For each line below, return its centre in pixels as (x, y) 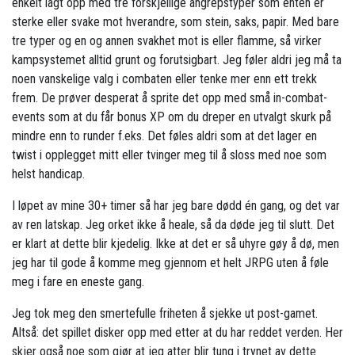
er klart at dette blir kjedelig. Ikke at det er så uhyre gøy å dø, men (176, 244)
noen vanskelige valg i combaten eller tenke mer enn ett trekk (164, 79)
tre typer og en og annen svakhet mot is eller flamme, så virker (167, 41)
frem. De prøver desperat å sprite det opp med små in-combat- (170, 98)
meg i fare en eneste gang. (78, 282)
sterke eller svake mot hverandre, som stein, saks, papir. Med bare (176, 22)
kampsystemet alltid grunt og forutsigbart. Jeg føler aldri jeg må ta (177, 60)
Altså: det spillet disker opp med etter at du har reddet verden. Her (177, 333)
